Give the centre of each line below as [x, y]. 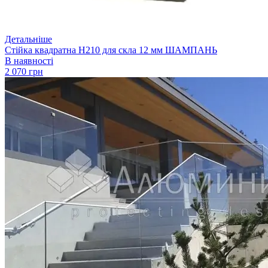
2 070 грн [24, 71]
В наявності [29, 60]
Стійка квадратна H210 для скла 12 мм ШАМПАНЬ [111, 50]
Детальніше [28, 39]
